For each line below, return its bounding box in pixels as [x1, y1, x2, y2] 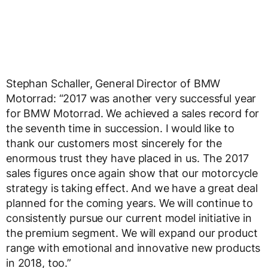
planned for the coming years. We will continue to [6, 197, 254, 209]
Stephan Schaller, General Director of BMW [6, 77, 221, 90]
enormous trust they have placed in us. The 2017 [6, 152, 249, 165]
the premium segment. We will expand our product [6, 227, 258, 239]
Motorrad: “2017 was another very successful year [6, 92, 257, 105]
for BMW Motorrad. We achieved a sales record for [6, 107, 260, 120]
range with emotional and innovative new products [6, 242, 261, 254]
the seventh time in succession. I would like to [6, 122, 234, 135]
